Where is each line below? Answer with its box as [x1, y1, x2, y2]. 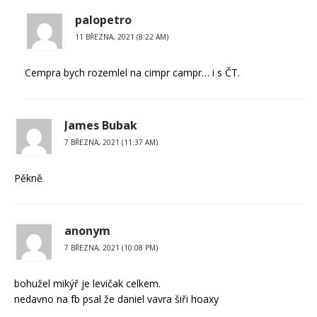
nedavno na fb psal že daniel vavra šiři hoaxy [14, 292, 219, 306]
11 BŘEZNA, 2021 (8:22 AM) [75, 31, 168, 42]
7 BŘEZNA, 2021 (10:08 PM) [64, 242, 158, 253]
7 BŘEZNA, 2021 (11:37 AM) [64, 137, 158, 147]
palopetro [75, 11, 132, 28]
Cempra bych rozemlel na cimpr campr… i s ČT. [25, 65, 240, 79]
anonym [64, 222, 110, 238]
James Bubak [64, 117, 137, 133]
